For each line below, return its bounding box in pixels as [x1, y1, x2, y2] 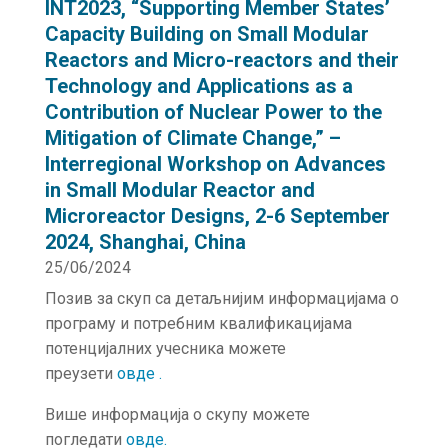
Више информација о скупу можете [44, 405, 310, 424]
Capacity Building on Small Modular [44, 22, 369, 46]
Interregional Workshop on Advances [44, 152, 386, 176]
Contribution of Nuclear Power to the [44, 100, 382, 124]
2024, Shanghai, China [44, 230, 246, 254]
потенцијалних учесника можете [44, 339, 286, 358]
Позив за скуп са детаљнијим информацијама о [44, 289, 399, 308]
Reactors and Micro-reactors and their [44, 48, 399, 72]
